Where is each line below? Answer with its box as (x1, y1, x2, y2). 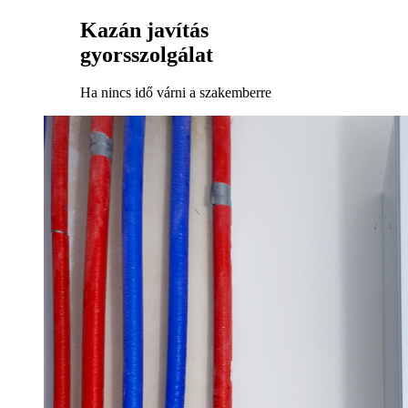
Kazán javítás (80, 17, 209, 42)
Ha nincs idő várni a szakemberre (80, 85, 271, 101)
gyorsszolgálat (80, 42, 213, 66)
